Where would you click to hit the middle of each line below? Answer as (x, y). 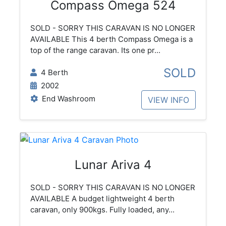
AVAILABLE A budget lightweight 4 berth (102, 199)
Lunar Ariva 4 (113, 165)
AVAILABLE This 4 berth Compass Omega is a (111, 39)
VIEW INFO (169, 100)
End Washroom (66, 99)
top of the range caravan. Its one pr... (95, 50)
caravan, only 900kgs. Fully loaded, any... (102, 210)
